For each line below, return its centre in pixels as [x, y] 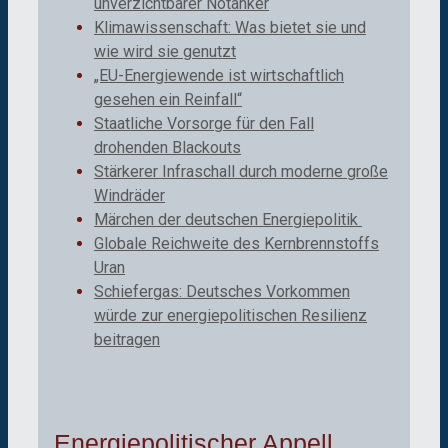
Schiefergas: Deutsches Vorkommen [222, 292]
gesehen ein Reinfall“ [168, 100]
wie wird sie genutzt [165, 52]
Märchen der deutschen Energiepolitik [228, 220]
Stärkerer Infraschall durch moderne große [241, 172]
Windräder [129, 196]
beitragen [127, 340]
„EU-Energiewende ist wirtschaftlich [219, 76]
